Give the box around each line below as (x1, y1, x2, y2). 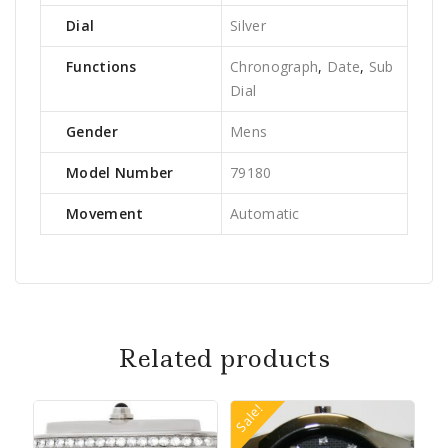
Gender (66, 121, 118, 141)
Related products (118, 341, 330, 375)
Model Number (66, 162, 174, 182)
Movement (66, 203, 144, 223)
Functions (66, 56, 137, 76)
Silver (230, 15, 266, 35)
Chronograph (230, 56, 319, 76)
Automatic (230, 203, 300, 223)
